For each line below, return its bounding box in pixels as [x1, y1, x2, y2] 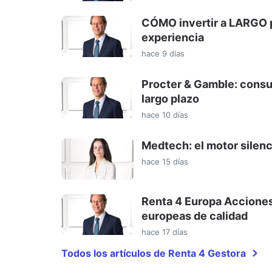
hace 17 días [141, 226, 188, 237]
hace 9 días [141, 49, 185, 59]
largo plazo [141, 92, 199, 106]
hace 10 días [141, 110, 188, 120]
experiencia [141, 31, 204, 44]
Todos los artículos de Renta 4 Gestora [61, 246, 246, 259]
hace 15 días [141, 157, 188, 167]
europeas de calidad [141, 209, 248, 222]
